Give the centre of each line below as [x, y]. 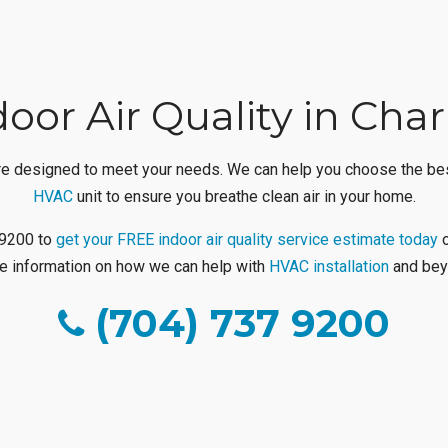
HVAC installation [328, 266]
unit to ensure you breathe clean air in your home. [244, 196]
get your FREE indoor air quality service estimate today [247, 239]
